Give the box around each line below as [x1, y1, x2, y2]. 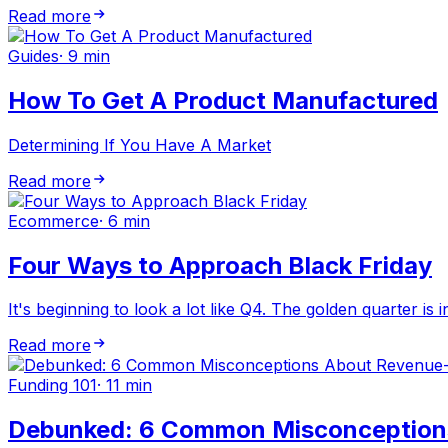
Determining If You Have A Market [8, 134, 271, 155]
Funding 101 [8, 375, 97, 396]
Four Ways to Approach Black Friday [8, 250, 432, 280]
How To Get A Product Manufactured [8, 85, 438, 115]
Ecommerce [8, 210, 99, 231]
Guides [8, 45, 59, 66]
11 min [106, 375, 152, 396]
